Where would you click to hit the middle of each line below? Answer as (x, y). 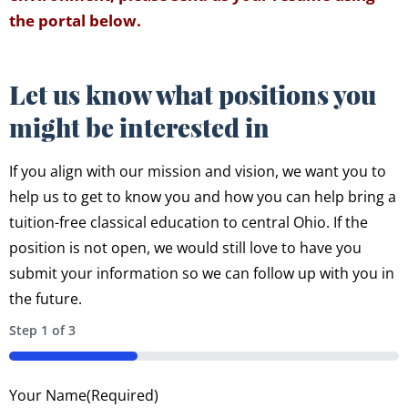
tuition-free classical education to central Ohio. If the (189, 222)
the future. (46, 298)
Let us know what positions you (193, 94)
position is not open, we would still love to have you (185, 247)
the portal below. (77, 20)
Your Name (48, 395)
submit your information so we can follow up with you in (202, 273)
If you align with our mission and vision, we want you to (198, 171)
